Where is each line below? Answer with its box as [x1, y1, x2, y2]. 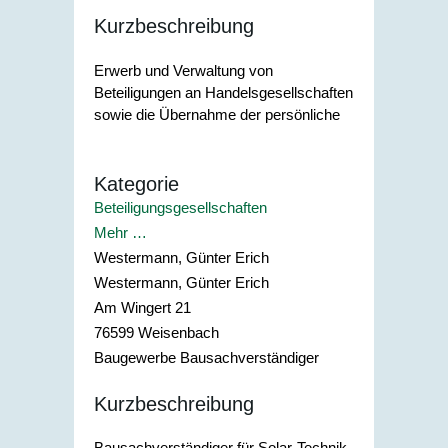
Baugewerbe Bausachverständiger [94, 349, 319, 367]
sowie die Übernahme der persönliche [94, 105, 340, 123]
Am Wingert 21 [94, 299, 191, 317]
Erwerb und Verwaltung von [94, 61, 273, 79]
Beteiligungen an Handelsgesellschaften [94, 83, 353, 101]
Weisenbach [138, 324, 219, 342]
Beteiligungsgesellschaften [94, 199, 267, 217]
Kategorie [94, 173, 179, 196]
